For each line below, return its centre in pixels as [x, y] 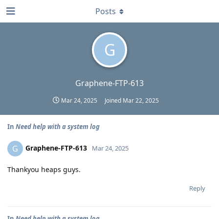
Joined [114, 100]
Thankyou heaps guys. [44, 169]
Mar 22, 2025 [141, 100]
